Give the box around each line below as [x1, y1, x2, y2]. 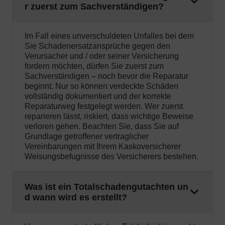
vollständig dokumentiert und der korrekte [25, 92, 171, 101]
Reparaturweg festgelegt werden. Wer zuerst [25, 102, 183, 111]
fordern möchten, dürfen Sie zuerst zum [25, 62, 164, 71]
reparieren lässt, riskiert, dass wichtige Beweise [25, 112, 193, 121]
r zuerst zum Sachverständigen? [25, 2, 164, 12]
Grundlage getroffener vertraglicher [25, 132, 149, 141]
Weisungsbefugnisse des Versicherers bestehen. [25, 152, 198, 161]
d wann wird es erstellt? [25, 192, 127, 203]
